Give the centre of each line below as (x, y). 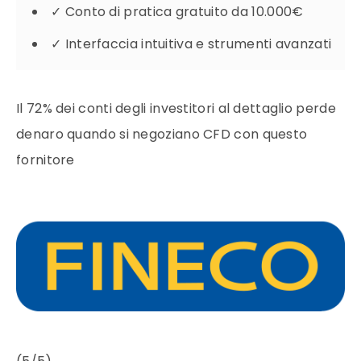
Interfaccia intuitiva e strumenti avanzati (198, 44)
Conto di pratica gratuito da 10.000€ (184, 12)
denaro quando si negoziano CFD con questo (162, 135)
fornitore (46, 160)
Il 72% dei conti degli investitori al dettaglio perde (176, 109)
